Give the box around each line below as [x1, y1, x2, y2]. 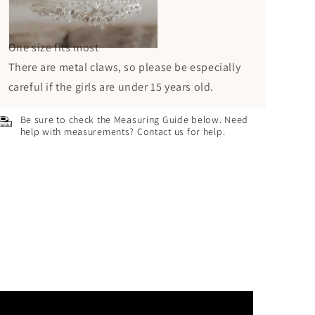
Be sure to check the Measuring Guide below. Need [20, 113, 249, 127]
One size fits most [8, 40, 99, 56]
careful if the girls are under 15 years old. [8, 79, 214, 95]
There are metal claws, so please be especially [8, 60, 241, 75]
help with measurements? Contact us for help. [20, 125, 226, 139]
